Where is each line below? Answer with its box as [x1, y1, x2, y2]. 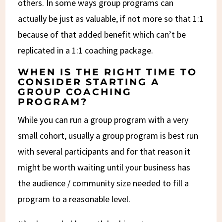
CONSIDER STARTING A [18, 76, 161, 88]
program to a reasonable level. [18, 193, 131, 205]
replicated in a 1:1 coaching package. [18, 44, 154, 56]
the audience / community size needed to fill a [18, 177, 189, 189]
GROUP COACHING [18, 86, 132, 98]
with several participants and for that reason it [18, 145, 191, 157]
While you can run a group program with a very [18, 113, 189, 125]
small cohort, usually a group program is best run [18, 129, 199, 141]
